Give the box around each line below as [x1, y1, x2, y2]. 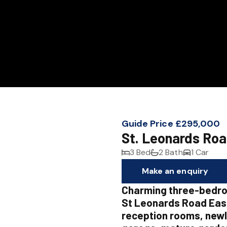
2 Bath [159, 147, 183, 158]
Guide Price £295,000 [122, 118, 220, 130]
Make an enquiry [142, 166, 208, 176]
